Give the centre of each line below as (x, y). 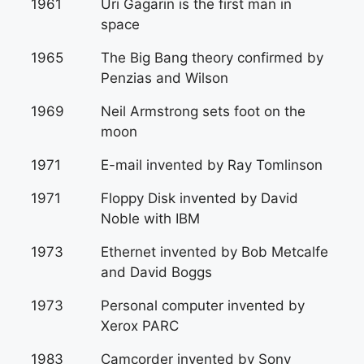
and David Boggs (156, 272)
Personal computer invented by (203, 305)
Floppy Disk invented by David (199, 198)
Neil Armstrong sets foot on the (203, 111)
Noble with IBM (150, 219)
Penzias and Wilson (165, 78)
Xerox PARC (140, 326)
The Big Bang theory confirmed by (212, 58)
